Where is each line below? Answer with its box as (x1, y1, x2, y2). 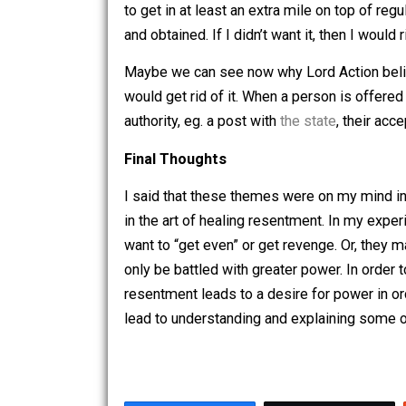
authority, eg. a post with (137, 215, 311, 235)
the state (310, 215, 373, 235)
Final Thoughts (137, 256, 252, 276)
